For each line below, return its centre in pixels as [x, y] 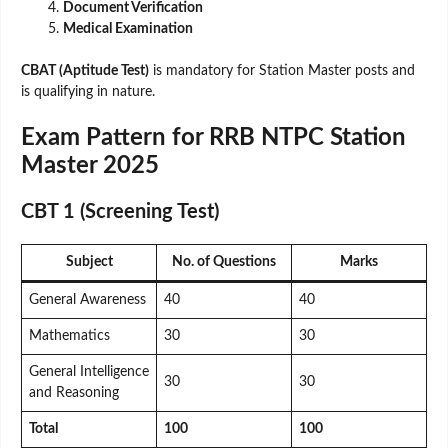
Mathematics [69, 335]
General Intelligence [89, 371]
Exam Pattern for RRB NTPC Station [213, 137]
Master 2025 [90, 165]
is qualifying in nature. [88, 91]
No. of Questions [224, 261]
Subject [89, 261]
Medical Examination [128, 28]
